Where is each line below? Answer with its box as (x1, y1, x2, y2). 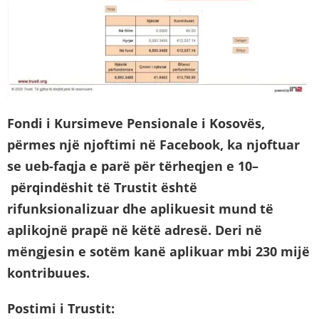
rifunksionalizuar (7, 199, 119, 217)
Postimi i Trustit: (7, 299, 115, 317)
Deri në (211, 221, 262, 239)
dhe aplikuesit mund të (119, 199, 273, 217)
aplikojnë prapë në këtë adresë (7, 221, 208, 239)
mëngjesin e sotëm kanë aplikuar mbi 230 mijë (7, 242, 310, 260)
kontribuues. (7, 263, 90, 281)
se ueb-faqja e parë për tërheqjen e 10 (7, 157, 252, 174)
